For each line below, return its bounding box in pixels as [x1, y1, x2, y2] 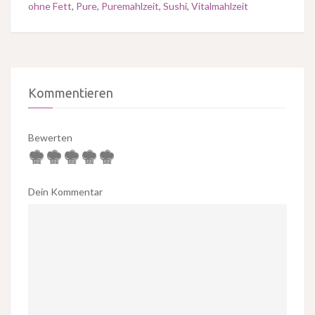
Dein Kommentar [28, 186, 103, 198]
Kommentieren [28, 86, 113, 101]
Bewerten [28, 131, 72, 144]
